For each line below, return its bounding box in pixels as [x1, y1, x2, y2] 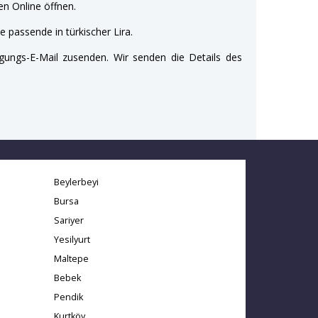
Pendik [54, 290, 83, 303]
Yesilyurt [54, 233, 90, 246]
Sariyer [54, 214, 84, 226]
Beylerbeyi [54, 175, 99, 188]
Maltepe [54, 252, 89, 265]
